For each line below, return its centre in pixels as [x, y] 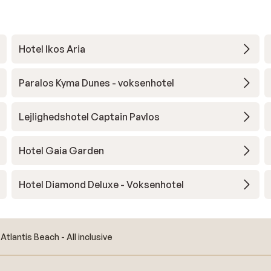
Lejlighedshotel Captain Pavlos [89, 117]
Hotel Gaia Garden [61, 151]
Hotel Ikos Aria [52, 49]
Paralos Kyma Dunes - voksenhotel [96, 83]
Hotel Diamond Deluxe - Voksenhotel [101, 184]
